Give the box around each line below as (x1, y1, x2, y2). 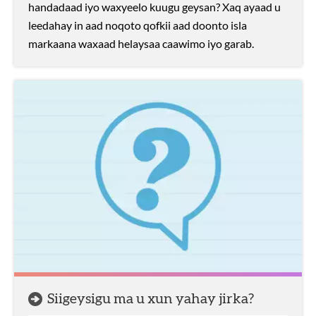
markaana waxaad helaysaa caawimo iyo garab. (28, 37, 254, 50)
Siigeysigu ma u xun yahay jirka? (47, 292, 254, 306)
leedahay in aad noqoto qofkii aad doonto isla (28, 18, 247, 32)
